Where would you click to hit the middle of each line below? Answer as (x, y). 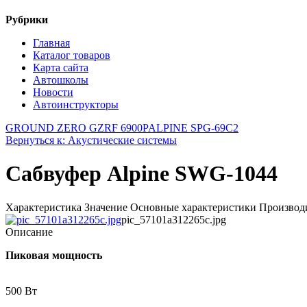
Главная (51, 42)
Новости (53, 92)
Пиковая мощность (54, 255)
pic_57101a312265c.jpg (174, 219)
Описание (29, 232)
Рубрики (27, 19)
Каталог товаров (72, 55)
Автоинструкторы (76, 104)
